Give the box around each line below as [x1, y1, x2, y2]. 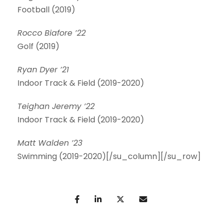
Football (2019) [17, 4, 75, 15]
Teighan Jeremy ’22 [17, 101, 95, 112]
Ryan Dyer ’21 [17, 64, 69, 75]
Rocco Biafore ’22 [17, 27, 86, 39]
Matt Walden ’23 [17, 137, 82, 149]
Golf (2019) [17, 41, 59, 52]
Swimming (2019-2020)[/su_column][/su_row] [17, 151, 201, 162]
